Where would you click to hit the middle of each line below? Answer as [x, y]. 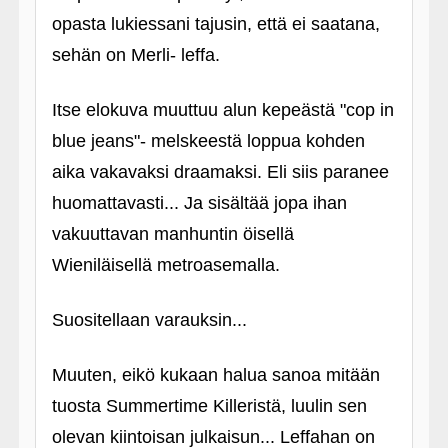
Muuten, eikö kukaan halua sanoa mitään [215, 375]
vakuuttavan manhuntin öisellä [172, 234]
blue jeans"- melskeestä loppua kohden [208, 141]
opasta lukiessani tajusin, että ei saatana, [215, 24]
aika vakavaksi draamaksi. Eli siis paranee [220, 172]
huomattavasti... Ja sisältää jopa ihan [199, 203]
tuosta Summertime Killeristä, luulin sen [209, 406]
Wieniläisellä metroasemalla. [165, 265]
